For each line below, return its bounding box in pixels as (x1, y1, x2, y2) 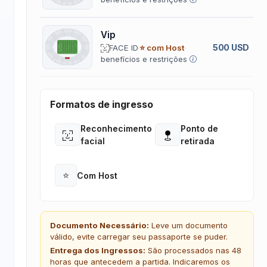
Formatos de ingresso (49, 98, 153, 110)
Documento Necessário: (49, 221, 149, 230)
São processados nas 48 (145, 246, 241, 255)
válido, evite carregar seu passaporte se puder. (49, 232, 228, 241)
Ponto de (181, 123, 219, 133)
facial (80, 136, 105, 146)
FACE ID (108, 43, 138, 52)
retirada (181, 136, 215, 146)
